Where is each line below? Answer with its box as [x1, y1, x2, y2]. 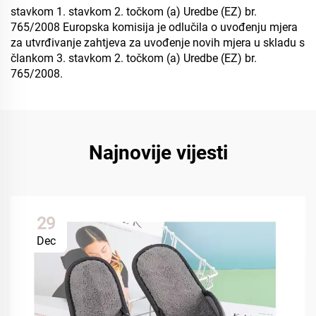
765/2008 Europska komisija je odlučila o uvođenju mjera [11, 20, 298, 34]
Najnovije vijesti [88, 141, 228, 164]
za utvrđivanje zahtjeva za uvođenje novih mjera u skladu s [11, 36, 305, 49]
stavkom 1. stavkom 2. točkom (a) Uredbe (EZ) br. [11, 5, 257, 18]
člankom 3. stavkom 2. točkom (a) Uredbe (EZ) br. [11, 51, 257, 65]
